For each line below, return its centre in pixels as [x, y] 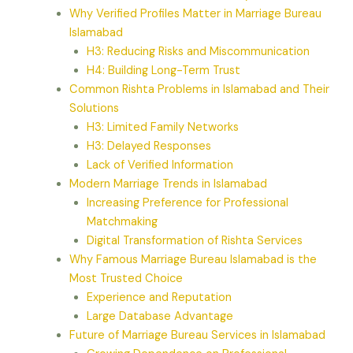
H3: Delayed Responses [149, 147]
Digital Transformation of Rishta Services [194, 241]
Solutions [95, 109]
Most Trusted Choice [126, 279]
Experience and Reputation [159, 298]
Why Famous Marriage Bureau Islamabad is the [193, 260]
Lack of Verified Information [160, 165]
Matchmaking [122, 222]
